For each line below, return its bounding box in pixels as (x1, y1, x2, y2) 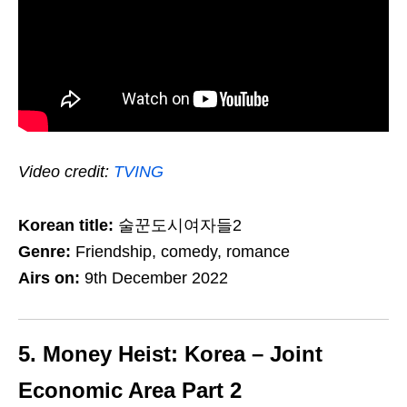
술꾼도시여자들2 (114, 215, 242, 234)
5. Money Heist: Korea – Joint (18, 341, 323, 366)
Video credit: (18, 162, 114, 181)
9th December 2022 (84, 268, 228, 287)
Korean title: (18, 215, 114, 234)
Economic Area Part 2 (18, 377, 242, 402)
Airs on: (18, 268, 84, 287)
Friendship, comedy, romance (75, 242, 290, 261)
